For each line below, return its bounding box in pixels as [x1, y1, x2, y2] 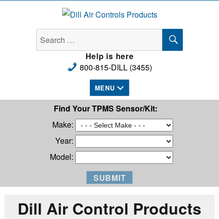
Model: [50, 151, 75, 162]
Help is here [85, 50, 134, 62]
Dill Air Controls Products [4, 22, 141, 39]
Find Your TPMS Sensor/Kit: [54, 102, 157, 114]
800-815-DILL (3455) [80, 61, 153, 73]
